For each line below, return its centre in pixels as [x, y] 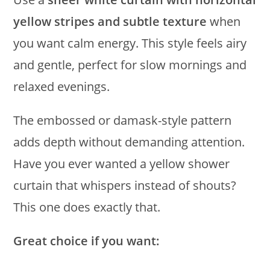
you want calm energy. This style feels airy [130, 43]
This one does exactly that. [87, 207]
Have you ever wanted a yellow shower [122, 164]
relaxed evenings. [62, 87]
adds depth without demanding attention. [129, 142]
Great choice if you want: [87, 241]
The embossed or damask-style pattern [123, 121]
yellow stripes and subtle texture [110, 22]
